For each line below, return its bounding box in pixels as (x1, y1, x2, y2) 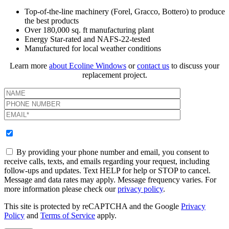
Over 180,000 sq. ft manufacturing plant (25, 26, 154, 35)
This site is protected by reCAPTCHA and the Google (4, 202, 181, 211)
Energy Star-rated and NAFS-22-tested (25, 35, 150, 44)
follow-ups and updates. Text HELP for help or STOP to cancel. (4, 166, 211, 175)
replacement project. (82, 71, 147, 80)
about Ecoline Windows (49, 61, 126, 71)
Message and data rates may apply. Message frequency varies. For (4, 175, 216, 185)
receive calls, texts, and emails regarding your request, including (4, 157, 210, 166)
